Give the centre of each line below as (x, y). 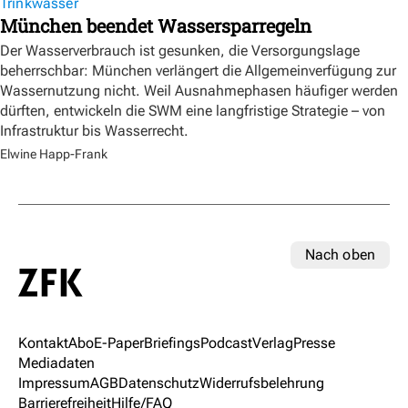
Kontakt (43, 343)
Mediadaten (56, 363)
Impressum (54, 383)
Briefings (172, 343)
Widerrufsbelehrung (262, 383)
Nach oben (340, 254)
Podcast (226, 343)
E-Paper (119, 343)
